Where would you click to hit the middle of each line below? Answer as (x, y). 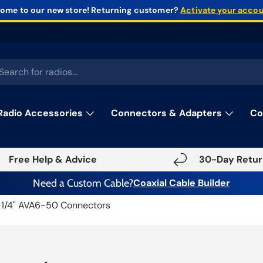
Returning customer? (135, 10)
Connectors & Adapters (166, 113)
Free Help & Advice (53, 160)
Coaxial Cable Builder (182, 183)
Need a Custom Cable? (83, 183)
